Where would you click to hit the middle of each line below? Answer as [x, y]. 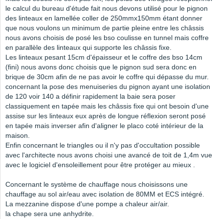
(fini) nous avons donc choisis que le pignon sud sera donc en [101, 67]
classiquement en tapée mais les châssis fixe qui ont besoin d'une [107, 106]
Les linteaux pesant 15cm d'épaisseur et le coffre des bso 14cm [104, 57]
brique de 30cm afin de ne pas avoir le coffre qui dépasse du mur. [107, 77]
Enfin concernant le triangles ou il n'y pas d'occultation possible [103, 145]
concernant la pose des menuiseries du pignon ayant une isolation [108, 87]
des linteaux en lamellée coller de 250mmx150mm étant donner [104, 18]
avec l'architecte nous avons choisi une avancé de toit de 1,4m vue [109, 155]
